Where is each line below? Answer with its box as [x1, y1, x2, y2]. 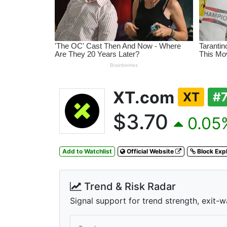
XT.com [113, 87, 178, 107]
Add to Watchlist [62, 147, 112, 155]
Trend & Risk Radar [82, 180, 176, 193]
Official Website [125, 147, 176, 155]
